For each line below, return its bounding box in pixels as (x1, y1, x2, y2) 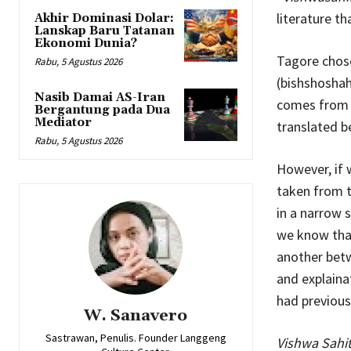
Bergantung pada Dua (34, 102, 170, 118)
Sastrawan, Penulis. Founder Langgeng (45, 330, 226, 345)
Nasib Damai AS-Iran (34, 89, 165, 105)
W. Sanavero (84, 305, 188, 326)
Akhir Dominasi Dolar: (34, 10, 174, 26)
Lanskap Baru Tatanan (34, 23, 175, 38)
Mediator (34, 114, 92, 130)
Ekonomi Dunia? (34, 35, 137, 51)
